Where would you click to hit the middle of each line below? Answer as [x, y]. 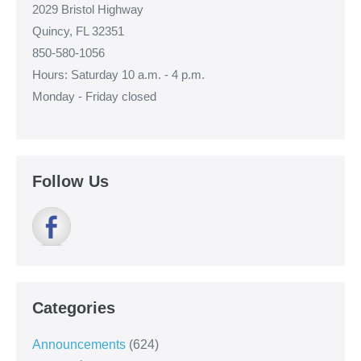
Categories [74, 308]
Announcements [79, 345]
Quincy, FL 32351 [78, 31]
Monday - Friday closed [94, 97]
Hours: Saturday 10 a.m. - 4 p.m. [118, 75]
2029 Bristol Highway [88, 10]
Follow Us [71, 182]
